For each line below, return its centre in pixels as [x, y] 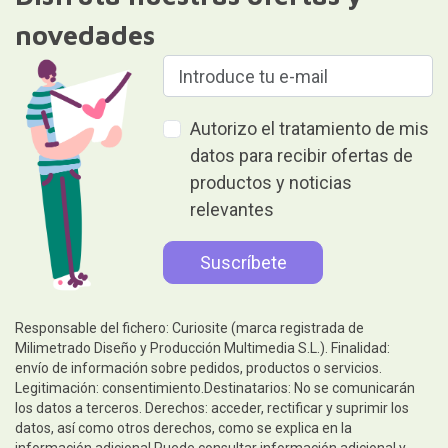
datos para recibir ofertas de [302, 156]
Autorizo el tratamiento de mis [310, 129]
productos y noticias [271, 183]
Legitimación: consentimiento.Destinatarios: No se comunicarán [214, 388]
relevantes [232, 210]
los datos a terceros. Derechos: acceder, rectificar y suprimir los [211, 408]
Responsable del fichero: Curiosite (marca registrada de [189, 328]
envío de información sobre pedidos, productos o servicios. [198, 368]
